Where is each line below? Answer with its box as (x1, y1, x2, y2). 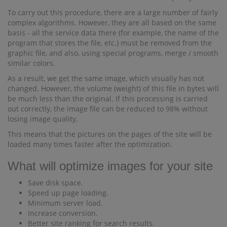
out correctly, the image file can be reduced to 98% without (8, 104, 208, 113)
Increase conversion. (28, 208, 98, 218)
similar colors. (8, 58, 55, 68)
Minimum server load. (28, 198, 103, 208)
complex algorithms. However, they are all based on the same (8, 18, 216, 27)
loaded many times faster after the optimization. (8, 139, 172, 149)
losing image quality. (8, 114, 78, 124)
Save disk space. (28, 178, 83, 187)
